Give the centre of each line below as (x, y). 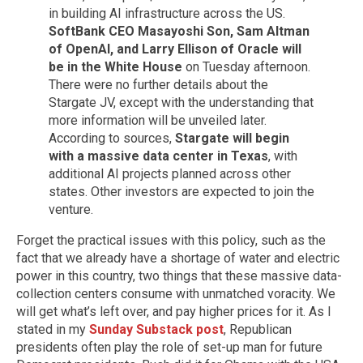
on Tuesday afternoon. (246, 66)
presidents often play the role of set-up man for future (169, 347)
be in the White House (115, 66)
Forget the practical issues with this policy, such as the (171, 240)
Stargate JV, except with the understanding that (181, 102)
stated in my (53, 329)
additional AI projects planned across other (170, 173)
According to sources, (112, 138)
